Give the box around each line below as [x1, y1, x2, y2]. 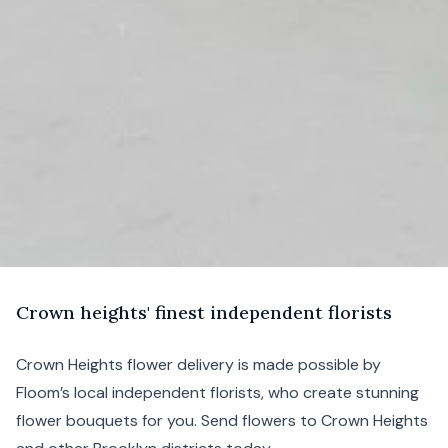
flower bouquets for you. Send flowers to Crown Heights [16, 409, 428, 431]
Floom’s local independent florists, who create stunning [16, 381, 419, 403]
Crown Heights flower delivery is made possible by [16, 353, 381, 375]
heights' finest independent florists [75, 300, 392, 324]
